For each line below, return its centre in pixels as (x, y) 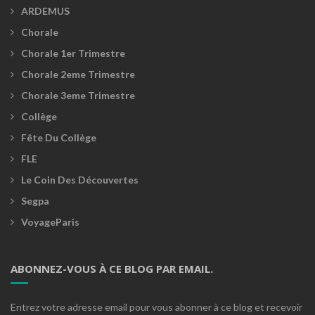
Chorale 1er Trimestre (73, 53)
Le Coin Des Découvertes (80, 179)
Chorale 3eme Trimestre (78, 95)
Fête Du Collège (59, 137)
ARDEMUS (45, 11)
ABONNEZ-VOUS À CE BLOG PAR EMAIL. (112, 268)
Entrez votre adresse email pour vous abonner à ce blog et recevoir (156, 307)
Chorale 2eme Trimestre (78, 74)
